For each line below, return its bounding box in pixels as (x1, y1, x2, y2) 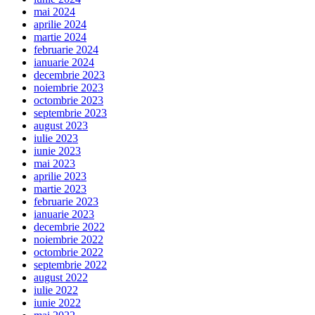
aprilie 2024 (34, 18, 86, 30)
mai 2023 (34, 157, 75, 169)
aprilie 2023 (34, 169, 86, 182)
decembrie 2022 (34, 220, 105, 233)
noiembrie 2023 (34, 81, 103, 94)
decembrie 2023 (34, 68, 105, 81)
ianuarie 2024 (34, 56, 94, 68)
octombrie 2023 (34, 94, 103, 106)
